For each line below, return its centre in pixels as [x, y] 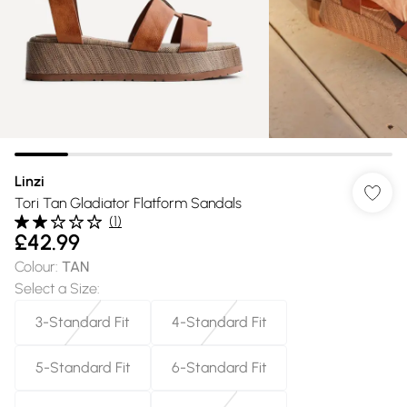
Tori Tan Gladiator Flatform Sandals [128, 203]
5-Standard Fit [83, 367]
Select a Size [56, 288]
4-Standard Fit [219, 322]
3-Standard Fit [83, 322]
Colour [35, 267]
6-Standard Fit [219, 367]
